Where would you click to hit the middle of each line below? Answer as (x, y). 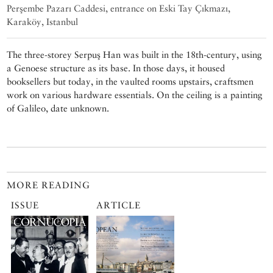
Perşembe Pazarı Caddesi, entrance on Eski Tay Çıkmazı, (119, 9)
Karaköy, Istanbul (43, 22)
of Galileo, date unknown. (58, 108)
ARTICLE (119, 205)
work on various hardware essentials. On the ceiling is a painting (135, 95)
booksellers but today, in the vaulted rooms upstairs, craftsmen (130, 82)
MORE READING (49, 185)
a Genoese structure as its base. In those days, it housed (116, 68)
